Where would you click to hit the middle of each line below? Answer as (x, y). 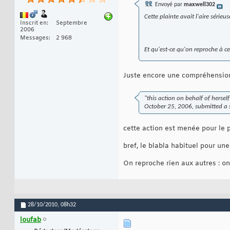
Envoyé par (169, 5)
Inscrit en (33, 23)
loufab (31, 220)
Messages (34, 38)
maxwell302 (199, 5)
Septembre (72, 23)
